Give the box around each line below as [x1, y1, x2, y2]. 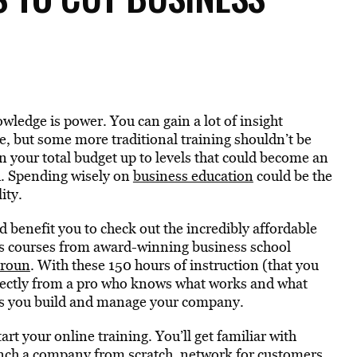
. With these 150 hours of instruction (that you [29, 255, 319, 275]
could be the [253, 166, 332, 186]
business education [132, 166, 253, 186]
